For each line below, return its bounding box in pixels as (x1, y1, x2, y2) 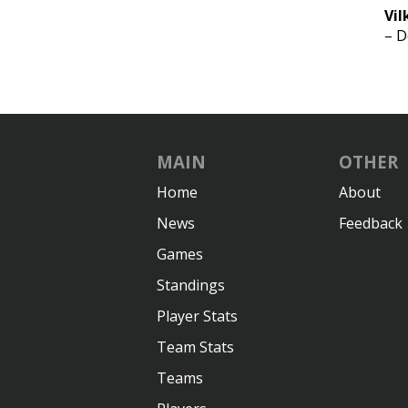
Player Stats (157, 306, 238, 326)
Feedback (339, 213, 403, 233)
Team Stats (157, 337, 234, 357)
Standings (157, 275, 225, 295)
